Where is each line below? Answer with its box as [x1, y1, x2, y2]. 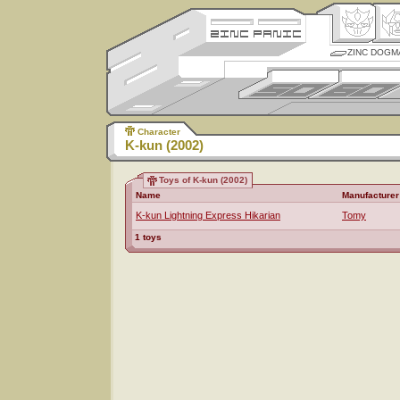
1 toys [135, 232, 162, 242]
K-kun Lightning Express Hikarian [136, 210, 280, 221]
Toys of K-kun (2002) [159, 175, 247, 185]
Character [137, 127, 180, 137]
